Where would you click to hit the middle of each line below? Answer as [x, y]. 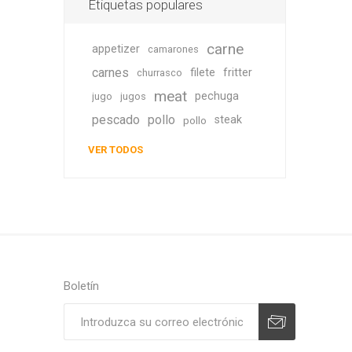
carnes [110, 73]
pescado [115, 120]
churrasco [159, 73]
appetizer [115, 49]
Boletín [81, 286]
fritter [237, 73]
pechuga [216, 96]
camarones [173, 49]
